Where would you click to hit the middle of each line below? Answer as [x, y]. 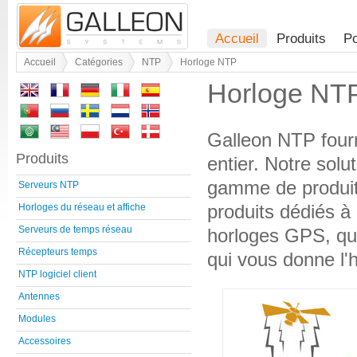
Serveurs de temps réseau [75, 230]
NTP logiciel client [57, 275]
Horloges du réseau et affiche [82, 208]
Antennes [39, 297]
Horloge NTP [208, 62]
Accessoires [45, 341]
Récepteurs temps [58, 252]
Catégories [99, 62]
